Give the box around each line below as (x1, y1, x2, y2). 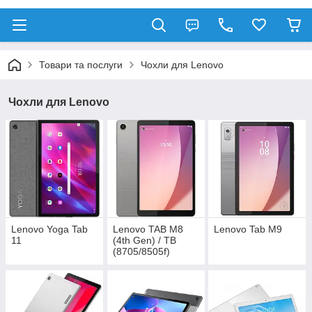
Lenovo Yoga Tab (11, 224, 88, 235)
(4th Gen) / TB (112, 235, 176, 247)
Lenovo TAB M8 (112, 224, 183, 235)
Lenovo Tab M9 (214, 224, 283, 235)
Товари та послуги (39, 59, 123, 70)
